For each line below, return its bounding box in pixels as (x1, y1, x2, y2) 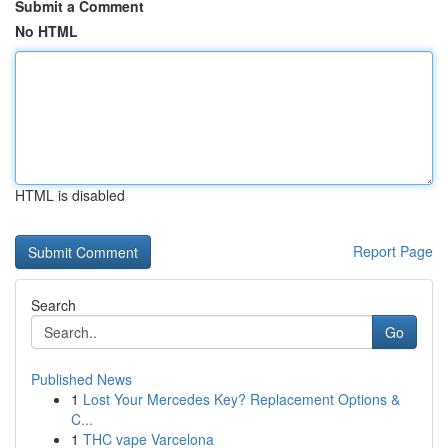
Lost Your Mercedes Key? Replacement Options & (83, 389, 400, 409)
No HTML (15, 21, 78, 41)
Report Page (353, 241, 433, 261)
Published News (31, 369, 132, 389)
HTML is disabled (15, 185, 125, 205)
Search (31, 295, 76, 315)
